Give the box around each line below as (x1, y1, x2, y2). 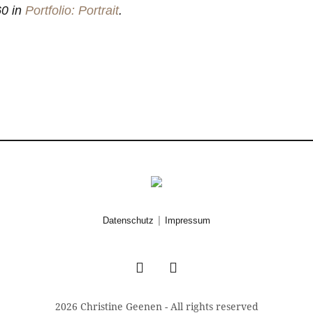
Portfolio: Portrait (25, 3, 119, 17)
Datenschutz (103, 215, 154, 226)
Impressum (165, 215, 210, 226)
